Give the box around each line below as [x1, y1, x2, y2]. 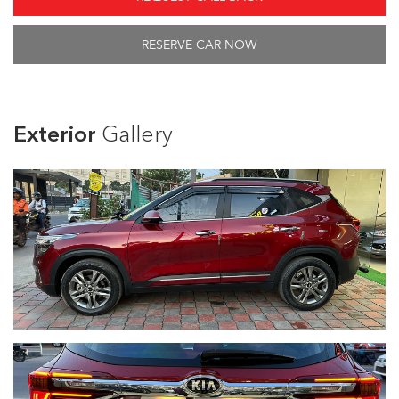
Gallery [102, 120, 173, 148]
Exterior [13, 120, 102, 148]
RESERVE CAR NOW [142, 37, 257, 53]
